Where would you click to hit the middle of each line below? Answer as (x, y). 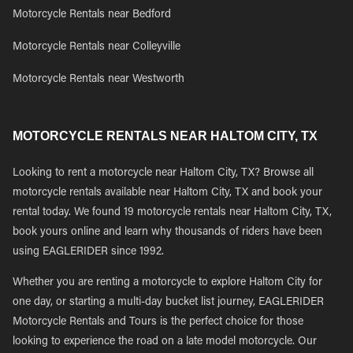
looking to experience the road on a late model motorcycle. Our (165, 342)
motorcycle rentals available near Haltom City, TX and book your (167, 193)
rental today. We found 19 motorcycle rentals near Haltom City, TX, (172, 213)
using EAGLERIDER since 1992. (88, 252)
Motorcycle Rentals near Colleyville (97, 47)
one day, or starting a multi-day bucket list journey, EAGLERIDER (168, 303)
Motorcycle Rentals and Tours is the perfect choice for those (158, 322)
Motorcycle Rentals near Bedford (92, 15)
